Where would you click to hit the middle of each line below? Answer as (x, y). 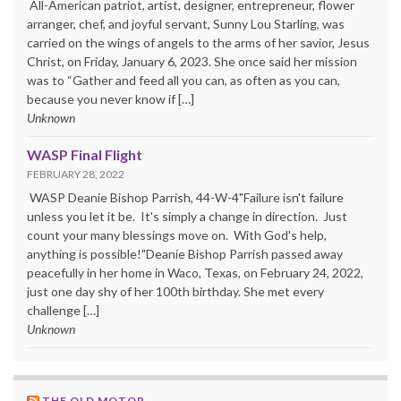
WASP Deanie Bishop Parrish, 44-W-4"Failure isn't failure (185, 198)
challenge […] (63, 311)
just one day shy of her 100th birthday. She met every (175, 292)
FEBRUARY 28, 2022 (76, 175)
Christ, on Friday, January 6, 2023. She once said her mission (192, 62)
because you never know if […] (111, 99)
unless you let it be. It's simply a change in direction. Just (187, 217)
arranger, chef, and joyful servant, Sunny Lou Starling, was (186, 24)
